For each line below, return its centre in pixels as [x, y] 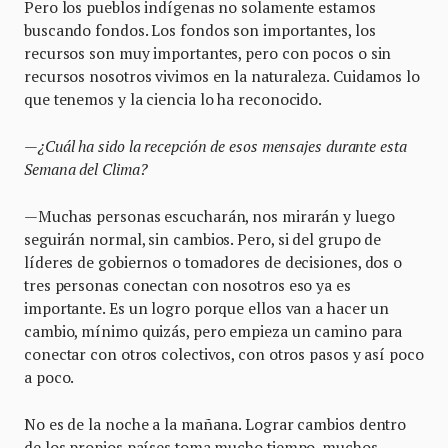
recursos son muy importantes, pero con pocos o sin [208, 53]
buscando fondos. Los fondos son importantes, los [200, 30]
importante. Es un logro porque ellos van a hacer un [207, 308]
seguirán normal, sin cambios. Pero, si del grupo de [203, 239]
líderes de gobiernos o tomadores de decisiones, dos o [213, 262]
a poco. [49, 377]
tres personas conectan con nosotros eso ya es [187, 285]
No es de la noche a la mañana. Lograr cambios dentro [215, 424]
